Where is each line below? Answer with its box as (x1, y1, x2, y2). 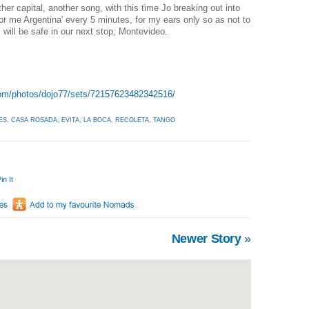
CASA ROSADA (11, 116, 57, 123)
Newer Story (171, 231, 245, 246)
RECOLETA (115, 116, 149, 123)
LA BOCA (83, 116, 111, 123)
